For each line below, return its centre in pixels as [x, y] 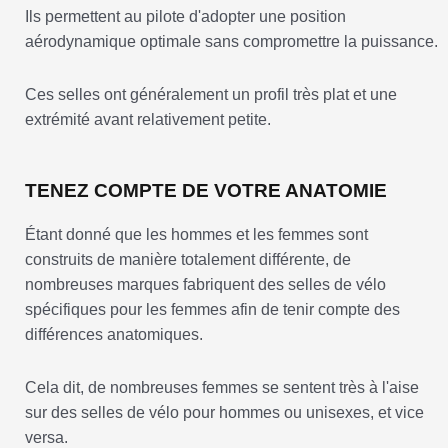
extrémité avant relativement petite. [148, 120]
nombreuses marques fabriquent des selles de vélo [205, 285]
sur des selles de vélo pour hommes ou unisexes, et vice [224, 413]
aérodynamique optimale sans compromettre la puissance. [231, 42]
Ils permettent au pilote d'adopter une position [185, 17]
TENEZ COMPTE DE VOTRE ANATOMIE [206, 191]
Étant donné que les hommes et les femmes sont [196, 235]
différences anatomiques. [114, 335]
